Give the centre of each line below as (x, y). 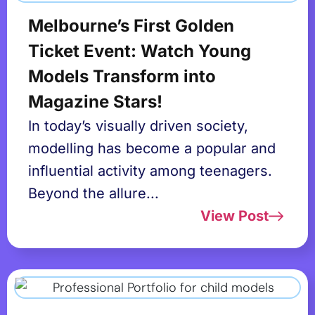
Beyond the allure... (94, 193)
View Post (234, 216)
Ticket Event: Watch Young (140, 51)
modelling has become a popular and (152, 148)
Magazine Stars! (95, 102)
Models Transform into (122, 76)
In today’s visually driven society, (138, 126)
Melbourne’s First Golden (131, 26)
